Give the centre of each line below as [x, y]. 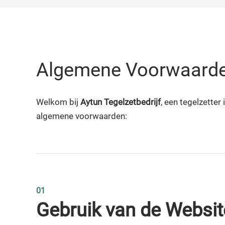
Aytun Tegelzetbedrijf [121, 102]
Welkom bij [58, 102]
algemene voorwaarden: [82, 116]
